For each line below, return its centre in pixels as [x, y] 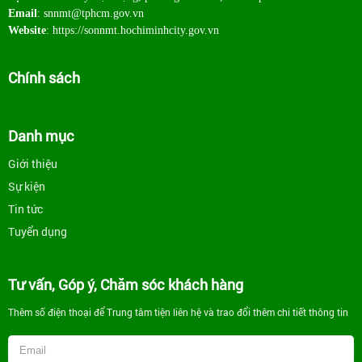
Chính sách [44, 77]
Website [27, 30]
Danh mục [41, 135]
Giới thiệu [33, 163]
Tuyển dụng [38, 231]
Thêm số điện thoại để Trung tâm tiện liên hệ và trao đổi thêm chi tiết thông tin [178, 311]
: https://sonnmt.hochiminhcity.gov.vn [133, 30]
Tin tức [25, 208]
